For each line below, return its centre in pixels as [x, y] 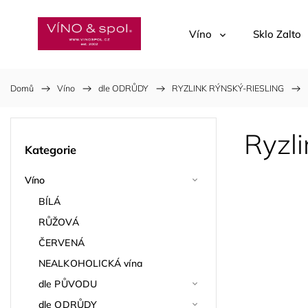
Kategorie [51, 150]
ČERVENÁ [62, 242]
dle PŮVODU [68, 284]
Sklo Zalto [277, 34]
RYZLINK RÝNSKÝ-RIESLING [228, 88]
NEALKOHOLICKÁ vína [90, 263]
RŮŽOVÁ [59, 222]
